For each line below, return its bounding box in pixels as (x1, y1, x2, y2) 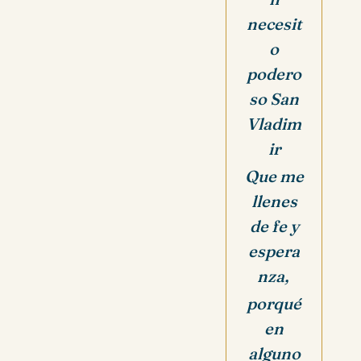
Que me (244, 166, 304, 187)
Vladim (247, 114, 301, 135)
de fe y (249, 216, 299, 237)
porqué (247, 293, 301, 314)
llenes (251, 191, 297, 212)
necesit (246, 14, 302, 35)
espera (248, 241, 300, 262)
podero (247, 64, 301, 85)
